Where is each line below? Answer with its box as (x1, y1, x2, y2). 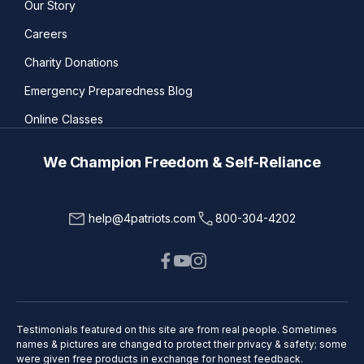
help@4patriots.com (88, 211, 196, 226)
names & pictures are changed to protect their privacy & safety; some (16, 338, 347, 351)
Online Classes (24, 111, 103, 126)
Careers (24, 26, 67, 41)
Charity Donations (24, 54, 119, 69)
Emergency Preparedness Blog (24, 83, 193, 97)
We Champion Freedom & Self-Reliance (43, 153, 321, 171)
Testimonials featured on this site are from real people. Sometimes (16, 323, 337, 336)
